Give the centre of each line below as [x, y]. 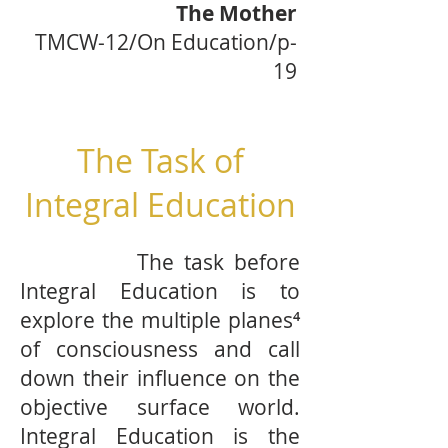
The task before [160, 262]
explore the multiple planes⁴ [160, 320]
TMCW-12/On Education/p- [166, 42]
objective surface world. [160, 407]
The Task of [160, 160]
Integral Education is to [160, 291]
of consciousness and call [160, 349]
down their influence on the [160, 378]
